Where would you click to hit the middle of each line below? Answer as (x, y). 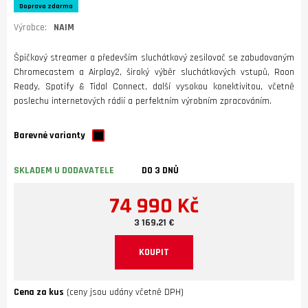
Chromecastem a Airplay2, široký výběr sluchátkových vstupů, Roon (154, 72)
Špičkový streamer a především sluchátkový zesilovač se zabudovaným (154, 58)
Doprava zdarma (46, 6)
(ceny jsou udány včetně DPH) (124, 292)
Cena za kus (39, 292)
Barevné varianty (49, 135)
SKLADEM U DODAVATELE (64, 170)
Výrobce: (30, 27)
